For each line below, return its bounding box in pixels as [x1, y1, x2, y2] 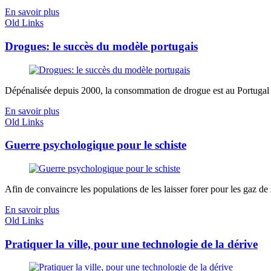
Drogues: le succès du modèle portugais [5, 39, 198, 53]
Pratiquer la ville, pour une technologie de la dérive [5, 237, 258, 250]
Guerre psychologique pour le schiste [5, 139, 186, 152]
